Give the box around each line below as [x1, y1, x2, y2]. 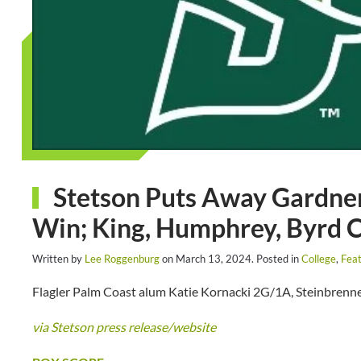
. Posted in [251, 251, 301, 265]
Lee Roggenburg [85, 251, 160, 265]
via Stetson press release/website [32, 318, 216, 334]
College [301, 251, 336, 265]
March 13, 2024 [176, 251, 251, 265]
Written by [32, 251, 85, 265]
